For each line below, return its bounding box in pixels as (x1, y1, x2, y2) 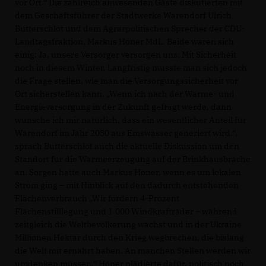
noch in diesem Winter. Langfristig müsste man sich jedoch (15, 62, 247, 74)
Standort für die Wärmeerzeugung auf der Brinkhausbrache (15, 154, 251, 165)
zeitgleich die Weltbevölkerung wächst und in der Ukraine (15, 219, 242, 230)
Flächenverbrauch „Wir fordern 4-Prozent (15, 193, 179, 204)
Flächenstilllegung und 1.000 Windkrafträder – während (15, 206, 237, 217)
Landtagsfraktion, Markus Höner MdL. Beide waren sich (15, 36, 234, 47)
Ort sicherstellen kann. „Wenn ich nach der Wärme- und (15, 88, 235, 100)
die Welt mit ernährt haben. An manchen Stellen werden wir (15, 245, 251, 256)
